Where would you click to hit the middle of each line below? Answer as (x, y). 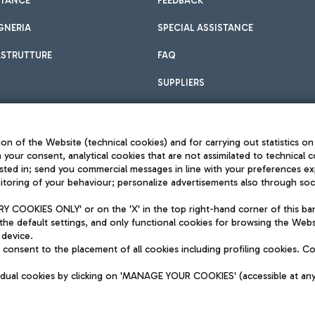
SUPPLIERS (181, 83)
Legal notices (148, 202)
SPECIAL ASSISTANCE (205, 28)
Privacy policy (149, 187)
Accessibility (146, 232)
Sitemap (135, 217)
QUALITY (289, 247)
